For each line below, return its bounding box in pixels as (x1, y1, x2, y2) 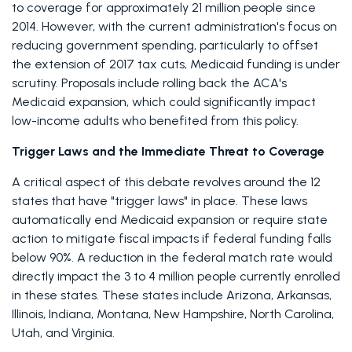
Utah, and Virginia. (12, 325, 118, 340)
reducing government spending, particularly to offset (12, 38, 318, 53)
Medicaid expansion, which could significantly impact (12, 94, 316, 109)
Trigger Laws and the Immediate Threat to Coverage (12, 144, 324, 159)
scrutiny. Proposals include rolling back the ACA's (12, 75, 287, 90)
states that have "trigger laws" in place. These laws (12, 193, 307, 208)
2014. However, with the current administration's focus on (12, 19, 337, 34)
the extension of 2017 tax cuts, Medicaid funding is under (12, 57, 340, 71)
